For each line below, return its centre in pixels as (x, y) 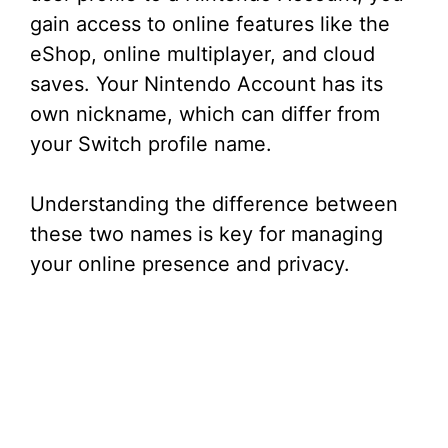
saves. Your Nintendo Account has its (206, 84)
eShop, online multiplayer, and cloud (202, 54)
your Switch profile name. (151, 144)
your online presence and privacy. (190, 264)
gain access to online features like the (210, 24)
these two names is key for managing (206, 234)
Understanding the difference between (214, 204)
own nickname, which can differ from (205, 114)
